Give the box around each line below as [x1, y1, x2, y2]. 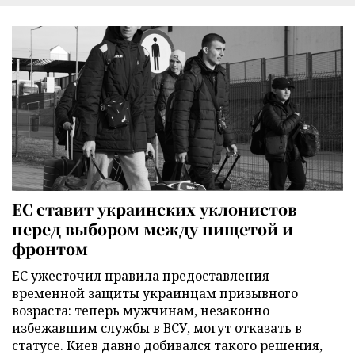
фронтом [12, 237, 88, 259]
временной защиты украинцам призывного [12, 284, 298, 302]
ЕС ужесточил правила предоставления [12, 266, 269, 284]
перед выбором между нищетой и [12, 217, 293, 239]
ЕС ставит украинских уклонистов [12, 197, 297, 219]
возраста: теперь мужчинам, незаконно [12, 301, 269, 319]
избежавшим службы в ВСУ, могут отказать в [12, 319, 302, 337]
